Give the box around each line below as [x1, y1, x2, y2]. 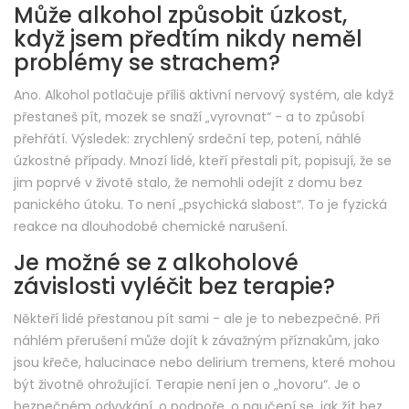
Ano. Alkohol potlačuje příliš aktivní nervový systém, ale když [14, 86, 393, 105]
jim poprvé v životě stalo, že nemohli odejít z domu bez [14, 173, 362, 193]
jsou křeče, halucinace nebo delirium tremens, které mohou [14, 353, 395, 372]
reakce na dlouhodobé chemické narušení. [14, 217, 288, 236]
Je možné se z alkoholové [14, 247, 299, 278]
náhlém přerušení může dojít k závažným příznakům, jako [14, 331, 380, 351]
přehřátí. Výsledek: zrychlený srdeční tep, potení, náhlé [14, 130, 362, 149]
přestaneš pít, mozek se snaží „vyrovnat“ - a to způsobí [14, 108, 364, 127]
